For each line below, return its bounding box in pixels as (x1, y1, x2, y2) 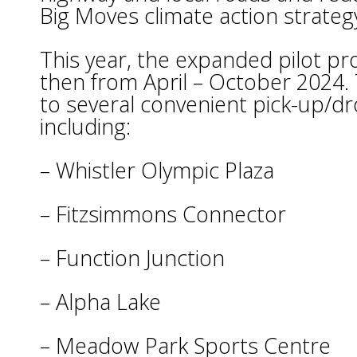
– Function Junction (40, 243, 225, 273)
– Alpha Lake (40, 287, 161, 316)
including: (40, 112, 131, 141)
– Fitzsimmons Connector (40, 199, 286, 229)
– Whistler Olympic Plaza (40, 155, 274, 185)
